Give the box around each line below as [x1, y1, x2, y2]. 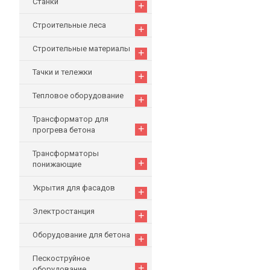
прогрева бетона [33, 125, 95, 134]
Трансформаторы [33, 149, 99, 158]
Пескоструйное [33, 254, 90, 263]
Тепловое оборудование [33, 91, 124, 100]
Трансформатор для [33, 115, 108, 124]
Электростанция [33, 207, 95, 216]
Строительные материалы [33, 44, 130, 53]
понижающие [33, 160, 81, 169]
